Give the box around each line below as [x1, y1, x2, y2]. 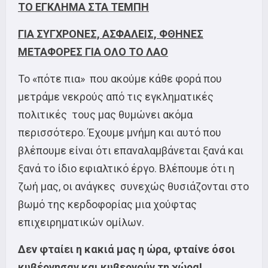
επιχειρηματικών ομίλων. [18, 215, 144, 229]
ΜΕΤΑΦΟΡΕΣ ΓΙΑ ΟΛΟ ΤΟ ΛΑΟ [18, 45, 168, 58]
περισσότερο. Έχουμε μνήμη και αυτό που [18, 126, 221, 139]
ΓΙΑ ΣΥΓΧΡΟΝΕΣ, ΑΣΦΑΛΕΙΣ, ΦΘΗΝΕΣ [18, 27, 203, 40]
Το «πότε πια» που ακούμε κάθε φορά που [18, 72, 222, 85]
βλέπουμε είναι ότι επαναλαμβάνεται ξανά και [18, 144, 243, 157]
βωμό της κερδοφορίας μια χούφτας [18, 197, 197, 211]
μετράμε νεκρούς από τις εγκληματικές [18, 90, 214, 103]
